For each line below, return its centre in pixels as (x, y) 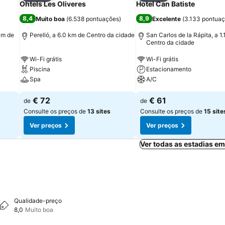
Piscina (40, 69)
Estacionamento (169, 69)
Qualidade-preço (38, 201)
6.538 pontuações (94, 19)
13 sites (99, 111)
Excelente (166, 19)
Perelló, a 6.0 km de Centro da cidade (82, 35)
